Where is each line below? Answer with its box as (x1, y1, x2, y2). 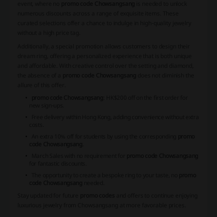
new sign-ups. (29, 101, 64, 110)
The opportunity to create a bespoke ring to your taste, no (31, 171, 179, 180)
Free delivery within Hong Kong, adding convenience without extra (31, 113, 199, 122)
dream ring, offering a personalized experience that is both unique (17, 52, 192, 61)
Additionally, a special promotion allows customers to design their (17, 42, 190, 51)
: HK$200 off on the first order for (103, 93, 188, 102)
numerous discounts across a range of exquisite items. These (17, 9, 179, 18)
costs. (29, 121, 44, 129)
